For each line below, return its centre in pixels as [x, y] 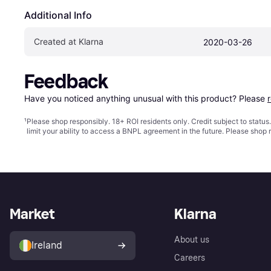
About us [192, 240]
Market [32, 214]
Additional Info [58, 15]
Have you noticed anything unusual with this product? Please [146, 98]
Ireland [47, 245]
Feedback [66, 81]
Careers [190, 258]
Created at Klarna [69, 41]
